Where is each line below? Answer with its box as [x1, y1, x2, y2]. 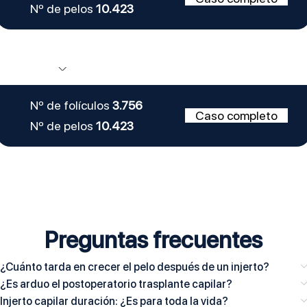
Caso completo [195, 108, 278, 123]
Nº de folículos [29, 98, 112, 113]
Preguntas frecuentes [45, 225, 262, 254]
